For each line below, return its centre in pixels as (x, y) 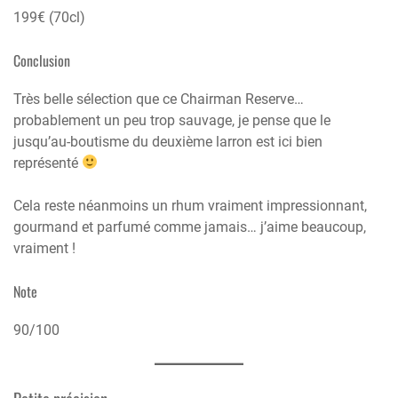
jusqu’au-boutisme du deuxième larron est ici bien (168, 141)
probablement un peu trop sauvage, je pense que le (172, 120)
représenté (48, 163)
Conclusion (42, 60)
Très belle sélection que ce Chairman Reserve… (159, 99)
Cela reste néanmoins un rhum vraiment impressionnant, (190, 205)
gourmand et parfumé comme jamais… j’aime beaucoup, (190, 227)
